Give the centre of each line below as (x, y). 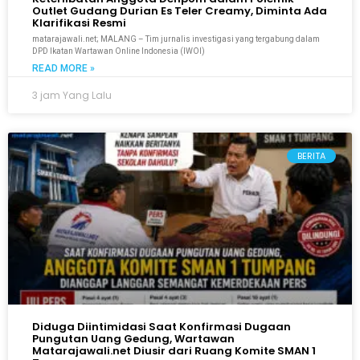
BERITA (311, 155)
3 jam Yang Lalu (72, 95)
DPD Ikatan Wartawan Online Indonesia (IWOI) (119, 51)
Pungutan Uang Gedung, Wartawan (133, 339)
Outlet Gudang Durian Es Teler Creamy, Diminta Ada (180, 11)
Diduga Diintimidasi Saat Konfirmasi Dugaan (162, 327)
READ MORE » (63, 68)
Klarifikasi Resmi (79, 23)
